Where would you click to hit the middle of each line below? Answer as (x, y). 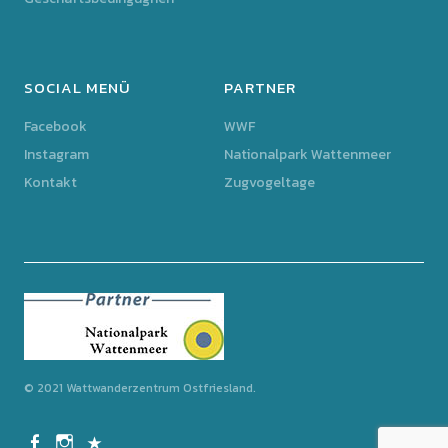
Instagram (56, 155)
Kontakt (50, 183)
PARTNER (260, 88)
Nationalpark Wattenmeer (307, 155)
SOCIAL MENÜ (77, 88)
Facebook (55, 127)
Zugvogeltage (269, 183)
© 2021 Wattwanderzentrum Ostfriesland (138, 388)
